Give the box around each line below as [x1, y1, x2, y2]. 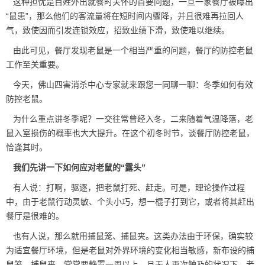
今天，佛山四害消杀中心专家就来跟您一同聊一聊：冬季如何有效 [6, 80, 253, 89]
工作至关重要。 [6, 60, 64, 69]
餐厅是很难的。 [6, 211, 64, 221]
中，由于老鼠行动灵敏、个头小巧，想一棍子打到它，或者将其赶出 [6, 197, 254, 206]
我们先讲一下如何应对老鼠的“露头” [6, 163, 146, 172]
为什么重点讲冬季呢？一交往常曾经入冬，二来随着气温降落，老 [6, 114, 253, 124]
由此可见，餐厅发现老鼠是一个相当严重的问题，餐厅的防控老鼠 [6, 46, 253, 55]
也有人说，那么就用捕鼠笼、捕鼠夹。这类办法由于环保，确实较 [6, 231, 253, 241]
